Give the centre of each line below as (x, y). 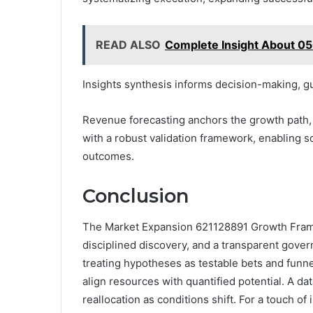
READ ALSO (128, 44)
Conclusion (136, 196)
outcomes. (108, 156)
